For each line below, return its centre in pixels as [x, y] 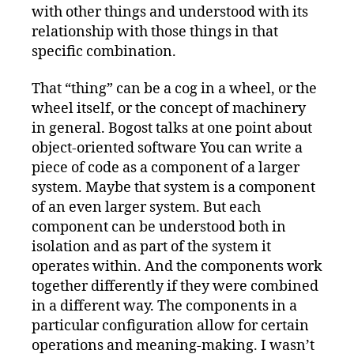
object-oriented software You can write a [167, 149]
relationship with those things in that [155, 32]
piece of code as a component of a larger [166, 168]
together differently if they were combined [175, 287]
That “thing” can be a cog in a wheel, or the [174, 89]
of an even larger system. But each [146, 208]
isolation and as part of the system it [151, 247]
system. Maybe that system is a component [173, 188]
